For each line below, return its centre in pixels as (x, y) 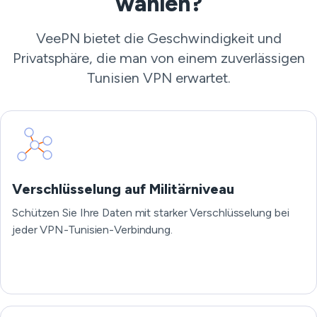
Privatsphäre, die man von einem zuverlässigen (158, 58)
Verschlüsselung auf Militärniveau (123, 189)
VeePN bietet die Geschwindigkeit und (158, 38)
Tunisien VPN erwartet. (158, 78)
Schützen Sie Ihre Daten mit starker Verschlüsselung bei (151, 213)
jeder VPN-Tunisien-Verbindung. (92, 230)
